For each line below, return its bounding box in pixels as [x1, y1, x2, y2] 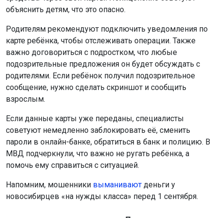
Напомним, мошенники [6, 180, 93, 190]
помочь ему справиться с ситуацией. [6, 161, 139, 170]
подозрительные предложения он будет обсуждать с [6, 59, 200, 69]
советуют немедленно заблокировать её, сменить [6, 126, 190, 135]
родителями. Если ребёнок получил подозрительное [6, 71, 195, 81]
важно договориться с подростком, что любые [6, 48, 177, 57]
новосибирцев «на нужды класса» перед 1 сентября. [6, 192, 198, 201]
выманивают [93, 180, 142, 190]
